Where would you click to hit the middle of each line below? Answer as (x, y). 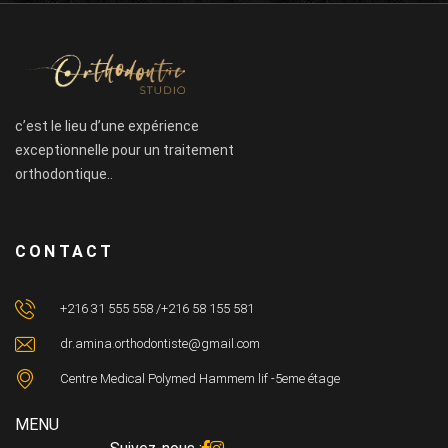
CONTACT (65, 251)
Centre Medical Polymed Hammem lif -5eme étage (200, 378)
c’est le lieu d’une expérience (107, 126)
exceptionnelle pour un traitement (124, 150)
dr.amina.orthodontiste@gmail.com (160, 343)
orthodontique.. (64, 174)
